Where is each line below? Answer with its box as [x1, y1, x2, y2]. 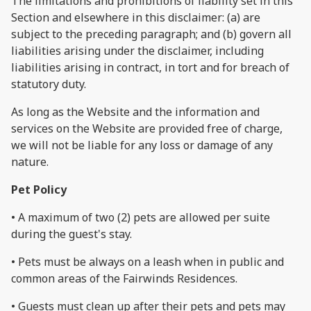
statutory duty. [11, 76, 86, 92]
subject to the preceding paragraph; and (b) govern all [11, 26, 292, 42]
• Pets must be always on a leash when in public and [11, 253, 284, 269]
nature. [11, 153, 49, 169]
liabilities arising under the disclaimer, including [11, 42, 264, 58]
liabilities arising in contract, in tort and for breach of [11, 59, 289, 75]
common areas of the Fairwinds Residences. [11, 270, 237, 286]
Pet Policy [11, 181, 67, 197]
